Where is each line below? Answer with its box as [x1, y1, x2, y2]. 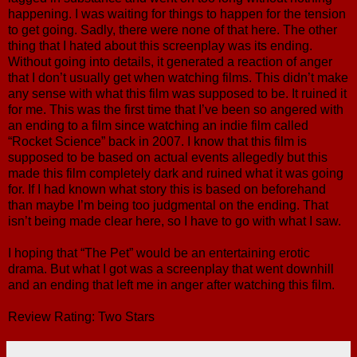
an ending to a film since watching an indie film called [8, 118, 308, 132]
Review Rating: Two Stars [8, 309, 155, 324]
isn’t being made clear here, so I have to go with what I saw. [8, 214, 341, 228]
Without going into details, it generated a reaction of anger [8, 54, 332, 69]
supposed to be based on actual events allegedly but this [8, 150, 328, 164]
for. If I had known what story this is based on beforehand [8, 182, 326, 196]
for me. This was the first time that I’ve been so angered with [8, 102, 343, 116]
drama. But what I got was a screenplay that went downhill [8, 261, 334, 276]
